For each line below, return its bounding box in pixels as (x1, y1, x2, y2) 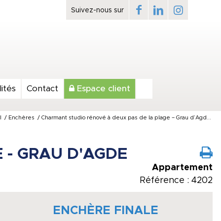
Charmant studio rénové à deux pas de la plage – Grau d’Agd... (41, 115, 211, 120)
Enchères (8, 115, 35, 120)
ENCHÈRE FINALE (53, 205, 159, 217)
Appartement (152, 163, 213, 172)
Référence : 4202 (140, 176, 213, 185)
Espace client (74, 84, 130, 93)
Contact (27, 84, 58, 93)
